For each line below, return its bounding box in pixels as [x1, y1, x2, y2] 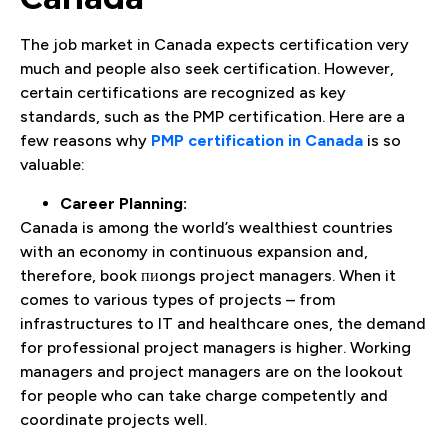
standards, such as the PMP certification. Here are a [20, 107, 405, 127]
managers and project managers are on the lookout [20, 361, 403, 381]
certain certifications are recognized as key [20, 83, 346, 103]
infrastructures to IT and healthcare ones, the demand [20, 313, 426, 333]
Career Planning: [60, 193, 191, 213]
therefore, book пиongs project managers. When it [20, 265, 396, 285]
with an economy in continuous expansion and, [20, 241, 368, 261]
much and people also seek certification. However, [20, 59, 394, 79]
